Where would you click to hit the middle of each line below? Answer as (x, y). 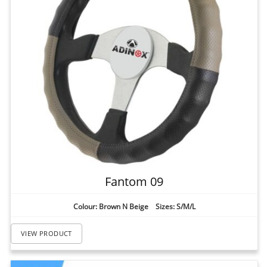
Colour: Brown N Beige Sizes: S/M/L (134, 207)
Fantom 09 (134, 182)
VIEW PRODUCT (46, 234)
